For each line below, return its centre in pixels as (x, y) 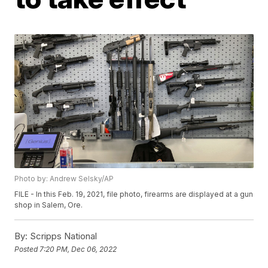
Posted (27, 249)
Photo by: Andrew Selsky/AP (64, 179)
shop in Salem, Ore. (49, 205)
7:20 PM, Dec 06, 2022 (78, 249)
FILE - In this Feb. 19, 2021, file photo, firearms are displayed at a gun (134, 194)
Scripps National (63, 236)
